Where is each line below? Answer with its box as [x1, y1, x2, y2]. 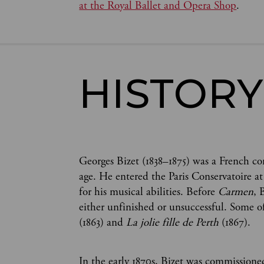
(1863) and [79, 215, 127, 230]
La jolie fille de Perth [126, 215, 219, 230]
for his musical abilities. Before [79, 184, 219, 199]
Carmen [218, 184, 254, 199]
